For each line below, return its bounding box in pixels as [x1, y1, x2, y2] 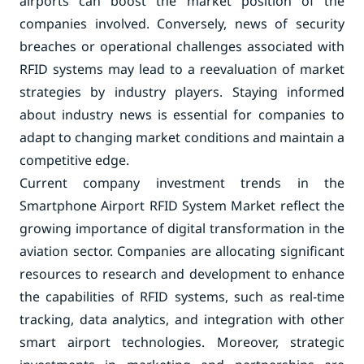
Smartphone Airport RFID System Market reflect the [19, 197, 345, 214]
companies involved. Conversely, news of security [19, 15, 345, 32]
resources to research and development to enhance [19, 265, 345, 283]
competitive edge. [19, 151, 129, 169]
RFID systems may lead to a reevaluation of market [19, 60, 345, 78]
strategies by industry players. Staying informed [19, 83, 345, 101]
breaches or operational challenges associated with [19, 37, 345, 55]
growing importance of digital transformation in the [19, 219, 345, 237]
